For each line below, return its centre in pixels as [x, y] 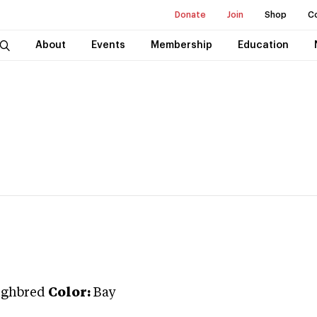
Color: [69, 293]
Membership [181, 45]
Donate [190, 15]
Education [263, 45]
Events [108, 45]
